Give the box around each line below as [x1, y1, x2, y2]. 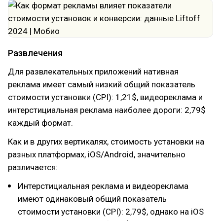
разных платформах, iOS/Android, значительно [8, 149, 185, 159]
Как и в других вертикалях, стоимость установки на [8, 137, 204, 147]
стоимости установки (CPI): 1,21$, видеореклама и [8, 92, 203, 102]
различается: [8, 162, 58, 172]
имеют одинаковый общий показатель [18, 194, 167, 204]
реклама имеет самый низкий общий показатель [8, 79, 195, 89]
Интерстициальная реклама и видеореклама [18, 181, 188, 191]
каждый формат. [8, 118, 73, 128]
